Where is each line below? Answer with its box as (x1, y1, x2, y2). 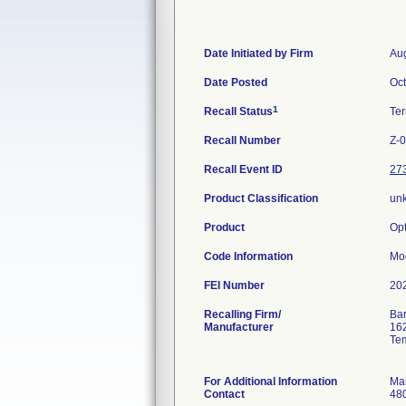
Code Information (204, 250, 293, 263)
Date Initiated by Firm (204, 47, 314, 60)
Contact (204, 388, 245, 401)
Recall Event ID (204, 163, 283, 176)
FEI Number (204, 279, 265, 292)
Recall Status (204, 105, 273, 118)
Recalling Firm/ (204, 308, 281, 321)
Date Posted (204, 76, 267, 89)
